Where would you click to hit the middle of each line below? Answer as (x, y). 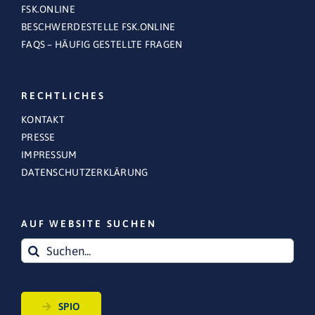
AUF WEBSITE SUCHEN (89, 224)
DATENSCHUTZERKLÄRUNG (85, 173)
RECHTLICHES (63, 96)
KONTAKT (43, 120)
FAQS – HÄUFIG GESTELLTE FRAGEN (102, 45)
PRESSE (38, 137)
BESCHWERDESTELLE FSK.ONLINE (98, 27)
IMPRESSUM (49, 155)
